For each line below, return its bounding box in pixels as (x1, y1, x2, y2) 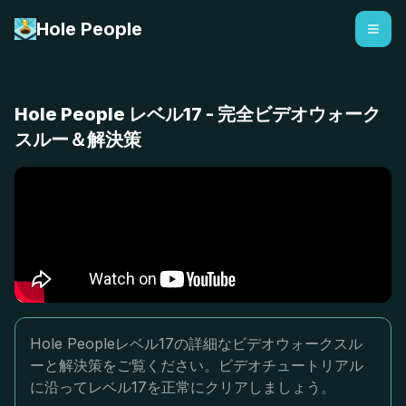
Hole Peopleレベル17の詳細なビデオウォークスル (30, 334, 362, 353)
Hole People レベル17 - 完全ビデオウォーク (14, 103, 381, 125)
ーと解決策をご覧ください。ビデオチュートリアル (30, 356, 363, 374)
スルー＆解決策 (14, 129, 141, 150)
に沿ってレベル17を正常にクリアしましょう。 (30, 378, 335, 396)
